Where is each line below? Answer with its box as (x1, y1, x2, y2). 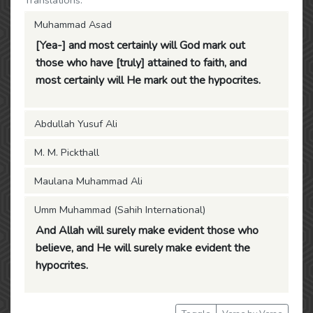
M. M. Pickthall (34, 145, 99, 159)
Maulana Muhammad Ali (34, 174, 143, 188)
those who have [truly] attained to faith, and (36, 55, 247, 71)
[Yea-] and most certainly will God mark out (36, 38, 245, 53)
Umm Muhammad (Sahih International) (34, 203, 205, 217)
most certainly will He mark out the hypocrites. (36, 73, 261, 88)
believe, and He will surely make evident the (36, 240, 250, 256)
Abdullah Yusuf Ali (34, 117, 117, 131)
